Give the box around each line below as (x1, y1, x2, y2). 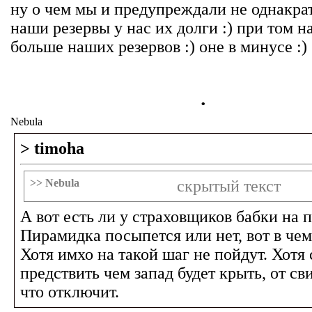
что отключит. (20, 283, 119, 301)
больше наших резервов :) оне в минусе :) (10, 38, 307, 56)
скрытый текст (177, 177, 281, 195)
